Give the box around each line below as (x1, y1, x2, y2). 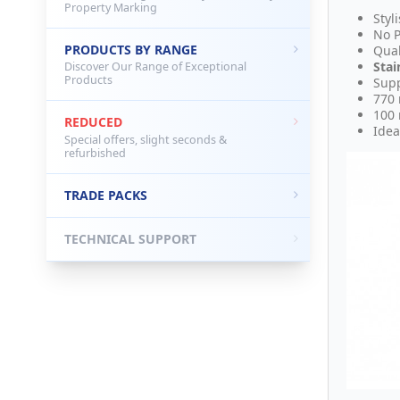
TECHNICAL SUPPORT (64, 229, 196, 247)
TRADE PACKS (64, 186, 147, 204)
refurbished (64, 145, 126, 161)
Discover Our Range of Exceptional (64, 59, 246, 74)
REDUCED (64, 113, 122, 130)
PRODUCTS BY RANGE (64, 40, 197, 58)
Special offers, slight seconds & (64, 131, 227, 147)
